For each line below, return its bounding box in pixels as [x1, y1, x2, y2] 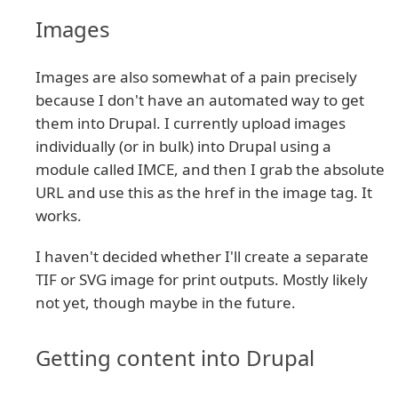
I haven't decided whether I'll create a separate [36, 245, 369, 267]
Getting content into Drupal [36, 342, 314, 372]
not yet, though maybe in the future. [36, 291, 296, 313]
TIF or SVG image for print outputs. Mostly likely [36, 268, 368, 290]
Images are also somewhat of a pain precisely [36, 66, 357, 87]
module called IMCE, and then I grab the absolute [36, 158, 385, 179]
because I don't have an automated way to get [36, 89, 364, 110]
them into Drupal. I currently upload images [36, 112, 346, 133]
